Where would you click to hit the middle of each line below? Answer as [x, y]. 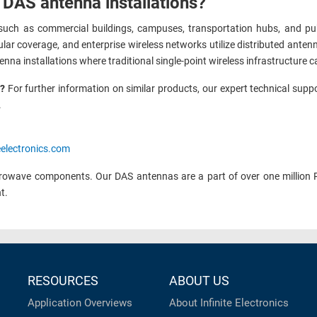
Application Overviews [80, 303]
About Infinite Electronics [229, 303]
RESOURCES [63, 281]
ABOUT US [199, 281]
